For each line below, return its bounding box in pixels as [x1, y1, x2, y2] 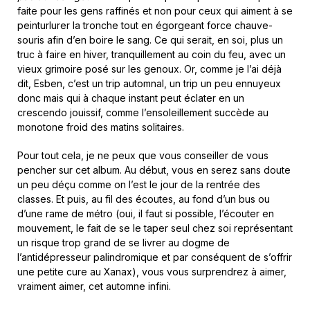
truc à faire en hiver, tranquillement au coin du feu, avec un [17, 48, 286, 60]
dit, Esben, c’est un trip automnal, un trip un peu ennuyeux [17, 77, 281, 89]
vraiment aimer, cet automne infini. [17, 280, 171, 292]
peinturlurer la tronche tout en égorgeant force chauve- [17, 19, 273, 31]
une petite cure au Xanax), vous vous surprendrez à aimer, [17, 266, 286, 277]
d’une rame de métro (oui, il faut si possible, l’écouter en [17, 208, 274, 219]
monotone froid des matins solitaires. [17, 121, 184, 133]
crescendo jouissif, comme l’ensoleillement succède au [17, 107, 268, 118]
